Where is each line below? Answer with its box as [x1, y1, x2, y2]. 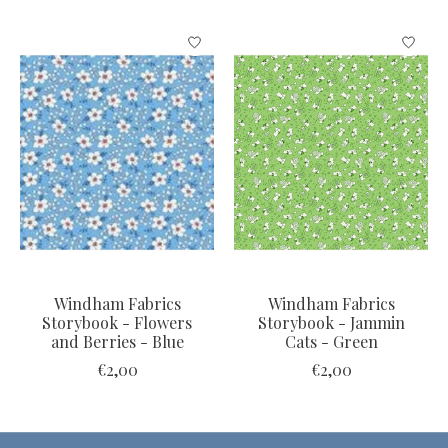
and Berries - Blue [50, 330, 184, 352]
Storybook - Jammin [257, 311, 405, 333]
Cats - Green [284, 330, 378, 352]
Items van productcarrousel [20, 23, 225, 45]
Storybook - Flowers [42, 311, 192, 333]
